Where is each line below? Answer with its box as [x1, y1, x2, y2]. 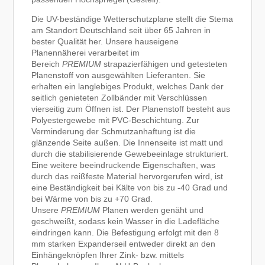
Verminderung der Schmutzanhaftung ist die [31, 127, 196, 137]
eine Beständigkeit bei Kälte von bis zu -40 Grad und [31, 183, 228, 193]
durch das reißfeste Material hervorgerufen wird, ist [31, 172, 224, 182]
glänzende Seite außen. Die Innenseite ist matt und [31, 138, 224, 148]
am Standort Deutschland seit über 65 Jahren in [31, 25, 211, 35]
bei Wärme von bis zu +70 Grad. [31, 194, 153, 204]
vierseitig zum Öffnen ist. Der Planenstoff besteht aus [31, 104, 231, 114]
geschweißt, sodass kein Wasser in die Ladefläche [31, 216, 220, 227]
